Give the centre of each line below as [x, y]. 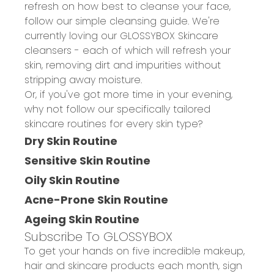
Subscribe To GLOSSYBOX [98, 236]
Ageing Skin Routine [82, 219]
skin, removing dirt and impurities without [123, 65]
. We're [204, 21]
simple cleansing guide [131, 21]
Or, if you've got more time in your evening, [128, 94]
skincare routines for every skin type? [114, 124]
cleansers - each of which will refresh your [128, 50]
